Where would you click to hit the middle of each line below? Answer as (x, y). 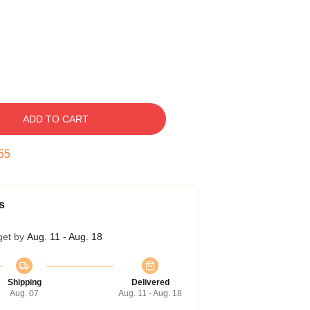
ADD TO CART (55, 119)
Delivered (150, 282)
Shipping (24, 282)
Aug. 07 (24, 293)
